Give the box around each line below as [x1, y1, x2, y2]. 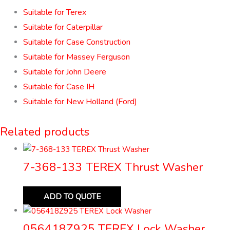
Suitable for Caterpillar [23, 22, 103, 33]
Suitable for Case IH [23, 81, 94, 93]
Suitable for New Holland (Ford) [23, 96, 137, 108]
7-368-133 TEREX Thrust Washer [23, 159, 203, 175]
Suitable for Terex [23, 7, 86, 18]
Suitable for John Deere [23, 66, 106, 78]
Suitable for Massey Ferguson [23, 51, 130, 63]
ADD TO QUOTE [44, 191, 101, 202]
